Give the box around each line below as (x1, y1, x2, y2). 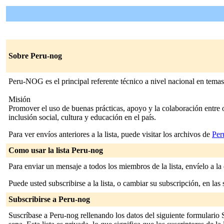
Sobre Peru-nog (8, 51, 62, 60)
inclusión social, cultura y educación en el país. (8, 113, 156, 121)
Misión (8, 95, 30, 103)
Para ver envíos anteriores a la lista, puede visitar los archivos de (8, 130, 212, 138)
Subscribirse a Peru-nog (8, 195, 90, 203)
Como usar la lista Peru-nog (8, 146, 103, 154)
